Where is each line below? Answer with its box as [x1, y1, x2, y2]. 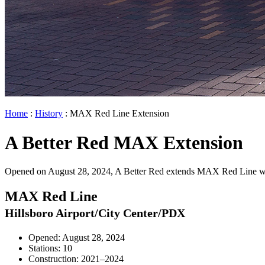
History [35, 108, 63, 119]
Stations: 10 [28, 243, 72, 254]
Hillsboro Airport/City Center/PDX [5, 206, 185, 220]
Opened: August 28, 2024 [28, 232, 125, 243]
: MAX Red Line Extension [63, 108, 169, 119]
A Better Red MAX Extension [5, 131, 243, 153]
